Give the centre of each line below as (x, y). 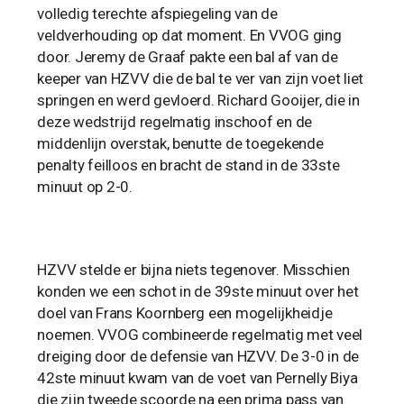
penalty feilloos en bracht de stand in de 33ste (188, 165)
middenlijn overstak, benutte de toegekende (180, 143)
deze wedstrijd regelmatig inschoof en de (175, 121)
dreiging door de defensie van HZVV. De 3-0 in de (198, 356)
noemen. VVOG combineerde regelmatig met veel (200, 334)
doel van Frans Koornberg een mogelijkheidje (185, 312)
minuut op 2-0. (85, 186)
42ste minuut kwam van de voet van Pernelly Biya (197, 377)
